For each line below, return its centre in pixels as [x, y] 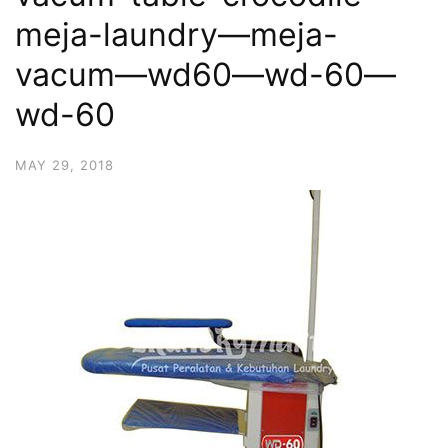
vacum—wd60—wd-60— [205, 74]
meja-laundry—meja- [176, 34]
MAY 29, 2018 [64, 165]
